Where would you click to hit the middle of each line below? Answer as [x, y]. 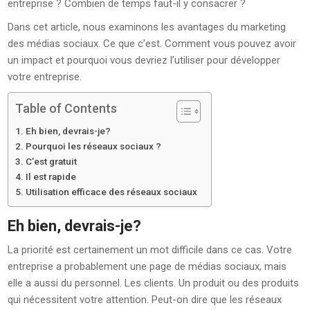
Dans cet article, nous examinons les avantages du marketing [147, 27]
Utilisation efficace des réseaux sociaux [111, 192]
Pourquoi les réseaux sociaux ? [93, 146]
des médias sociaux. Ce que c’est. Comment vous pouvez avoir [152, 44]
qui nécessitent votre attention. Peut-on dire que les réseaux [145, 300]
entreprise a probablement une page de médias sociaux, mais [147, 266]
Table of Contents [66, 109]
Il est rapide [51, 176]
